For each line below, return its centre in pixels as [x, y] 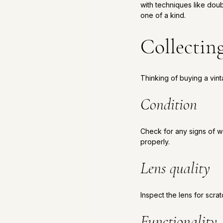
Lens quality [175, 168]
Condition [169, 104]
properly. [155, 142]
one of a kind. [163, 15]
